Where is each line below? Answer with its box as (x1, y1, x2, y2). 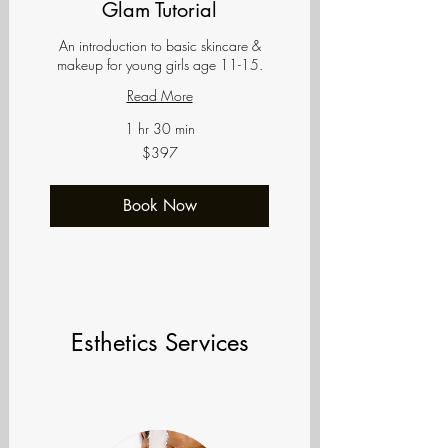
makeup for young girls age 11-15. (56, 55, 263, 75)
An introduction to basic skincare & (58, 36, 261, 56)
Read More (126, 86, 193, 106)
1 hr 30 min (124, 119, 195, 139)
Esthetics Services (70, 327, 249, 359)
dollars (50, 163, 80, 175)
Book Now (122, 195, 197, 217)
